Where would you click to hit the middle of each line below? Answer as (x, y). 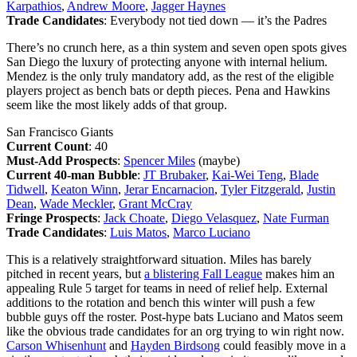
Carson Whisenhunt (56, 345)
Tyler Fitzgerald (261, 189)
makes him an (298, 273)
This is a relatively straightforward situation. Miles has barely (159, 259)
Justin (321, 189)
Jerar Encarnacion (169, 189)
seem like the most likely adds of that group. (117, 104)
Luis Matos (138, 232)
